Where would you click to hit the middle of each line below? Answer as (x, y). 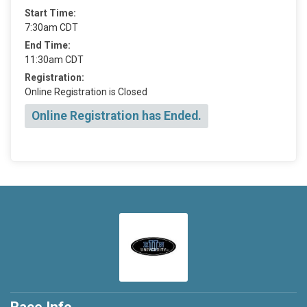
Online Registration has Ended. (116, 116)
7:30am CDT (51, 27)
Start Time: (50, 13)
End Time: (48, 45)
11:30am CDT (54, 60)
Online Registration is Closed (86, 92)
